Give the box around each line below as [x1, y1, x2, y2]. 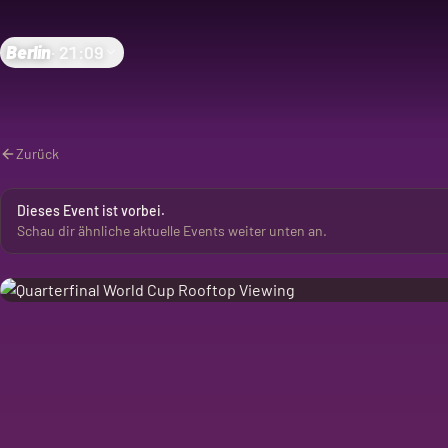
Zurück [16, 145, 59, 162]
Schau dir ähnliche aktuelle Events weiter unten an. [17, 222, 327, 239]
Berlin [6, 40, 51, 63]
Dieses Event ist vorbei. [17, 202, 165, 219]
